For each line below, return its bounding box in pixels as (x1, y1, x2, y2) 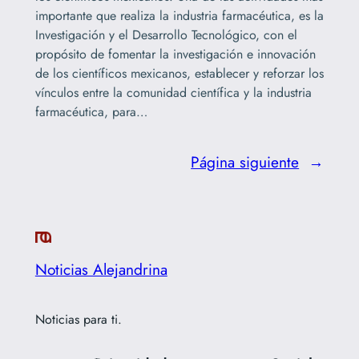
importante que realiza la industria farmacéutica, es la (34, 6, 324, 26)
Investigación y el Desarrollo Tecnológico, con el (34, 26, 297, 45)
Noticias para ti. (34, 309, 122, 329)
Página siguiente (191, 151, 300, 174)
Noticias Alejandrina (34, 258, 167, 281)
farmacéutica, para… (34, 103, 147, 122)
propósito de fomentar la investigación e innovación (34, 45, 316, 64)
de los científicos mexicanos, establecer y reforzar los (34, 64, 324, 83)
